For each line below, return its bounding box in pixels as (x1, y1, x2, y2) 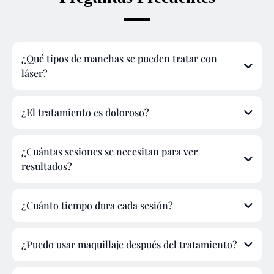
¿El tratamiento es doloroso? (21, 106, 149, 119)
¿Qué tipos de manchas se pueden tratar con (21, 52, 217, 65)
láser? (21, 67, 48, 80)
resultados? (21, 160, 72, 173)
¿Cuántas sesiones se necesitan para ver (21, 145, 198, 158)
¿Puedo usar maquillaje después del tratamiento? (21, 238, 237, 251)
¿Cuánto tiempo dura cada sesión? (21, 199, 173, 212)
